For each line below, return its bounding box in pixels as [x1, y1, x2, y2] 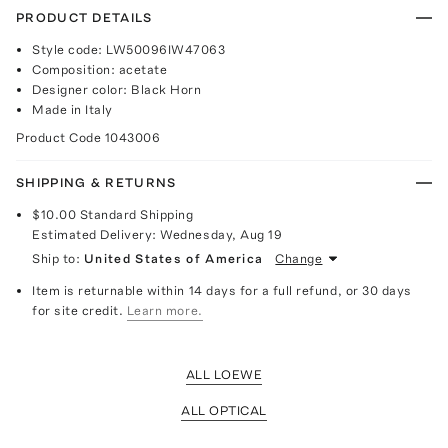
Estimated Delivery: [32, 226, 161, 242]
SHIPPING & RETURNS [16, 174, 177, 190]
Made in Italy [32, 101, 113, 117]
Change [275, 250, 323, 266]
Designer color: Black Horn [32, 81, 202, 97]
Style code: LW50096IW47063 [32, 41, 226, 57]
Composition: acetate [32, 61, 168, 77]
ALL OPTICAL [181, 402, 267, 418]
